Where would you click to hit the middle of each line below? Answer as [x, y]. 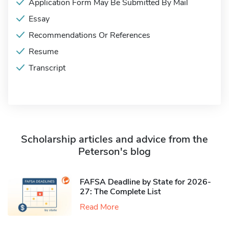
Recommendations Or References [89, 35]
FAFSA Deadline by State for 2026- [145, 182]
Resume [43, 52]
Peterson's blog [114, 152]
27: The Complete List [120, 191]
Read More [99, 207]
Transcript [47, 68]
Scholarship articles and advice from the [114, 139]
